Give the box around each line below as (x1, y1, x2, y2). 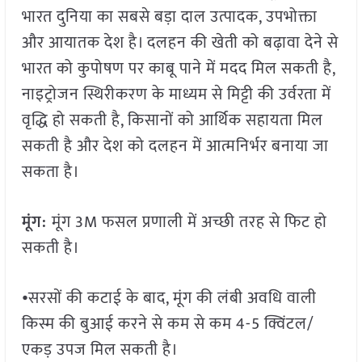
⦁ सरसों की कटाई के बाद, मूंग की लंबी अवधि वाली (21, 284, 317, 313)
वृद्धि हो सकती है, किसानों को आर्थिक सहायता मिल (21, 107, 323, 135)
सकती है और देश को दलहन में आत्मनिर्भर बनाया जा (21, 133, 329, 161)
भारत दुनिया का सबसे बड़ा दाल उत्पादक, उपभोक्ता (21, 3, 318, 32)
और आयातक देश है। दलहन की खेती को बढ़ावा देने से (21, 29, 339, 57)
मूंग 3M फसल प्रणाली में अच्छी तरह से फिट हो (51, 208, 327, 237)
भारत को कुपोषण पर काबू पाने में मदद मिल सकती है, (21, 55, 335, 83)
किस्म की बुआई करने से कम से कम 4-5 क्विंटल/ (21, 310, 314, 339)
